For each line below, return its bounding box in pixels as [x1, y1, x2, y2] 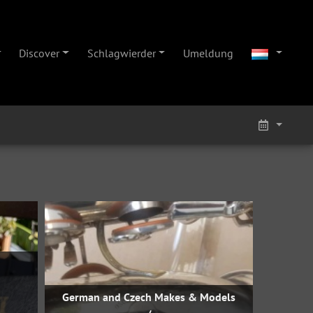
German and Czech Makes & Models [62, 290, 235, 304]
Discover [19, 45, 60, 60]
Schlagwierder [87, 45, 156, 60]
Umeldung [182, 45, 233, 60]
